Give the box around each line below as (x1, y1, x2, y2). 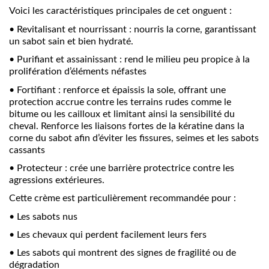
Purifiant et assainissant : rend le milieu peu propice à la (17, 55, 250, 65)
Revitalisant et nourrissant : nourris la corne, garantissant (17, 24, 256, 34)
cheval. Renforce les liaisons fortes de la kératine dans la (9, 121, 244, 131)
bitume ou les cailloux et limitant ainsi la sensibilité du (9, 109, 235, 119)
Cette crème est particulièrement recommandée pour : (9, 193, 236, 204)
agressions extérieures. (9, 175, 104, 185)
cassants (9, 145, 45, 155)
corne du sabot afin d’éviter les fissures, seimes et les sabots (9, 133, 259, 143)
